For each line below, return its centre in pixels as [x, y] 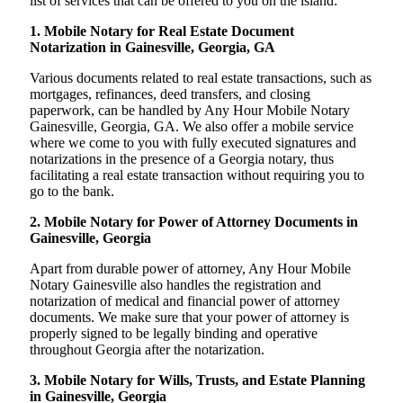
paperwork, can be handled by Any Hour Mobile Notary [190, 111]
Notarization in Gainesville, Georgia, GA [152, 48]
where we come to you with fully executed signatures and [193, 143]
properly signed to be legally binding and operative [174, 334]
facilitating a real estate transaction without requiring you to [197, 175]
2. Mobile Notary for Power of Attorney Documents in [194, 222]
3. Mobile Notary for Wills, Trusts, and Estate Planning [197, 381]
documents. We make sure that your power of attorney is [189, 318]
